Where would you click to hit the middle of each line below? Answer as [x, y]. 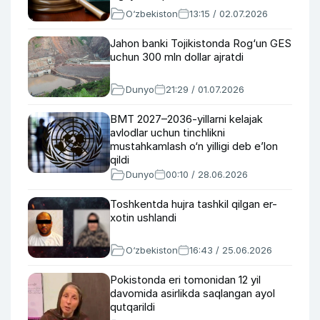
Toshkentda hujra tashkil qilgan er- [194, 204]
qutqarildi [132, 307]
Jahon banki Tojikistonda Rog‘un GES [201, 43]
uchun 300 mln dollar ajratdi [177, 57]
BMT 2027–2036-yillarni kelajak [186, 119]
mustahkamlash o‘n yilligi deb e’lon [194, 146]
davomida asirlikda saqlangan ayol [192, 293]
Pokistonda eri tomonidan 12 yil [185, 280]
